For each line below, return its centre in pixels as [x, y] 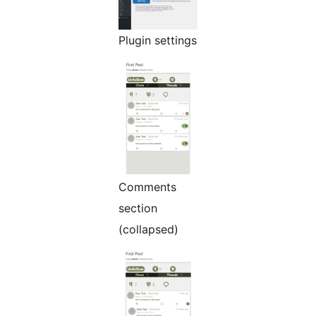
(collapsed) [148, 230]
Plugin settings [158, 41]
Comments [147, 187]
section [138, 208]
